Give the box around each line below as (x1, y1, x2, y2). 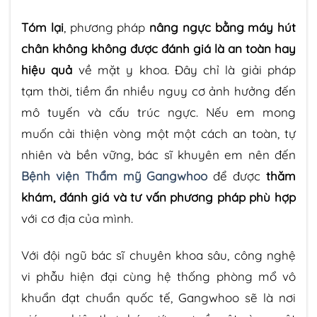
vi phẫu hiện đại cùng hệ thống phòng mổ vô (21, 269, 296, 284)
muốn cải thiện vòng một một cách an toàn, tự (21, 125, 296, 141)
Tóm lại (21, 19, 64, 35)
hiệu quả (21, 62, 73, 77)
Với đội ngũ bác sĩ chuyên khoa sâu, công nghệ (21, 248, 296, 263)
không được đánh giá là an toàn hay (91, 40, 296, 56)
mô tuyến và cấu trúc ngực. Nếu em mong (21, 104, 296, 120)
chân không (21, 40, 88, 56)
